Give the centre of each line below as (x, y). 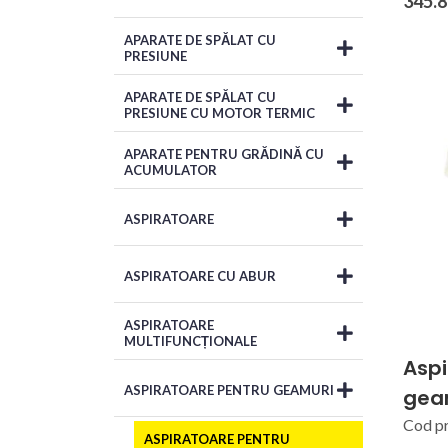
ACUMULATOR (170, 169)
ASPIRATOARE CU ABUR (200, 275)
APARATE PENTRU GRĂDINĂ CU (224, 153)
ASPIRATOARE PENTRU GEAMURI (229, 389)
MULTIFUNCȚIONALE (190, 340)
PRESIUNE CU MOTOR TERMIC (219, 112)
